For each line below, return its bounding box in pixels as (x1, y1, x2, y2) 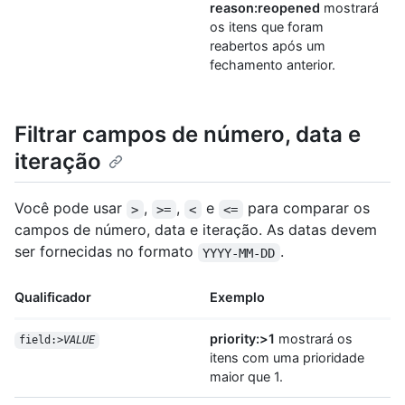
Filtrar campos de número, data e (14, 121, 361, 148)
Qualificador (14, 289, 91, 306)
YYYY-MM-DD (202, 245, 276, 260)
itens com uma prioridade (210, 350, 364, 366)
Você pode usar (14, 199, 127, 218)
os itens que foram (210, 19, 324, 35)
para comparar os (242, 199, 374, 218)
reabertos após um (210, 38, 325, 54)
